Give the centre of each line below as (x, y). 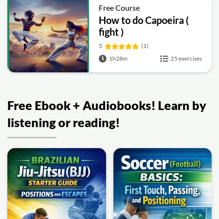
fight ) (111, 32)
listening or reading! (64, 122)
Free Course (120, 8)
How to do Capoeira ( (144, 20)
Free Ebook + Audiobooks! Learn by (107, 105)
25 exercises (186, 58)
